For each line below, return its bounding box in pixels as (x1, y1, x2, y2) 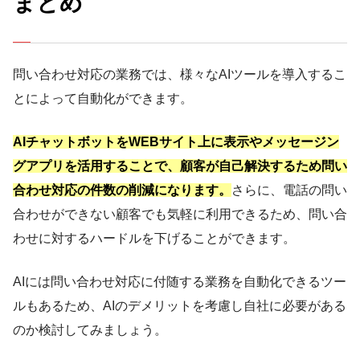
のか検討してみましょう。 (13, 323, 167, 337)
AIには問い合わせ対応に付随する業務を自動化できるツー (13, 275, 346, 289)
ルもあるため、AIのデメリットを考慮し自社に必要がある (13, 299, 346, 313)
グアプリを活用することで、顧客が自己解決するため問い (13, 159, 347, 174)
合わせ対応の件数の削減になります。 (13, 183, 231, 198)
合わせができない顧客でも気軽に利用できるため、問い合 (13, 207, 347, 222)
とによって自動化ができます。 (13, 92, 193, 106)
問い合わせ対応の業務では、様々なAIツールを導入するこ (13, 67, 346, 82)
